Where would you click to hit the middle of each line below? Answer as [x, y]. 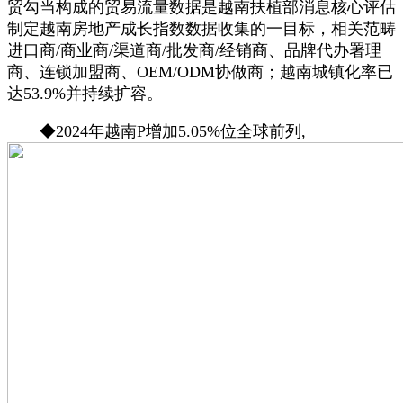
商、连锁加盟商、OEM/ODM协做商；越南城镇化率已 [200, 72]
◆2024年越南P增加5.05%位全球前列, [157, 131]
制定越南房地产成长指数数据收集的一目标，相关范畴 [201, 28]
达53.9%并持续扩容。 [85, 93]
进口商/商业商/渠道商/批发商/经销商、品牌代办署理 [194, 50]
